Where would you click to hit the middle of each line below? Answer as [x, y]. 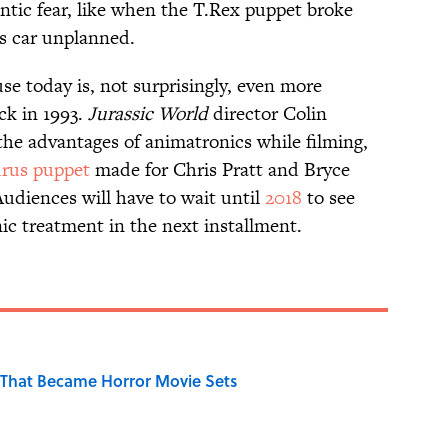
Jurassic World [148, 114]
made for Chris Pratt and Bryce [220, 170]
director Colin [267, 114]
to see [328, 198]
